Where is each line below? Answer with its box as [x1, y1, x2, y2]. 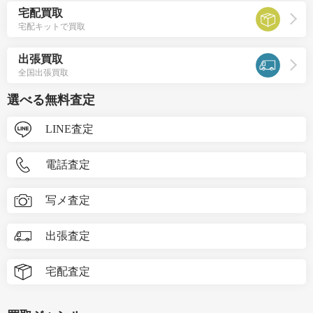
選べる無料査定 [7, 92, 95, 107]
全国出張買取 [18, 67, 68, 78]
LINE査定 [45, 122, 94, 135]
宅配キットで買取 [18, 21, 85, 31]
